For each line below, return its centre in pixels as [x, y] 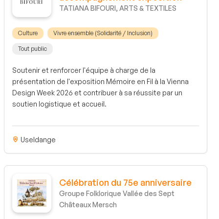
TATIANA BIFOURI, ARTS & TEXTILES [118, 8]
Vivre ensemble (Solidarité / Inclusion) [103, 33]
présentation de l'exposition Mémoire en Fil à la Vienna [100, 82]
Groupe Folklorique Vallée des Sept [117, 194]
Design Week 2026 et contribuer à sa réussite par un [97, 93]
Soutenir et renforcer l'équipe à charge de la [84, 70]
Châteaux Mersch [88, 205]
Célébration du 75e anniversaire [125, 183]
